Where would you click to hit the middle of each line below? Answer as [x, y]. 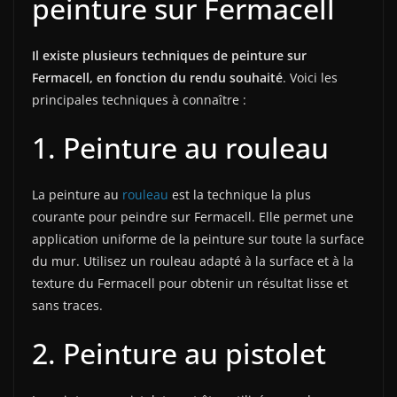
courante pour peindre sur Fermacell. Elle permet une [193, 217]
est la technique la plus [240, 195]
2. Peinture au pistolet [179, 354]
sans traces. [67, 306]
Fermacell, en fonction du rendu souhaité [157, 78]
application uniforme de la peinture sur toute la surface [198, 239]
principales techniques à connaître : [139, 100]
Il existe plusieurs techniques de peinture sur [169, 56]
